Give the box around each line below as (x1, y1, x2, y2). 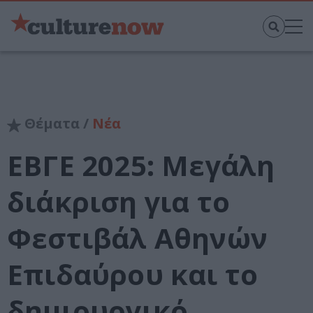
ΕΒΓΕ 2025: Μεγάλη (7, 146, 275, 185)
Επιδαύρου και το (7, 255, 259, 294)
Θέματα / (21, 114, 92, 133)
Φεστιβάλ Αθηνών (7, 219, 268, 258)
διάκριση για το (7, 182, 230, 221)
